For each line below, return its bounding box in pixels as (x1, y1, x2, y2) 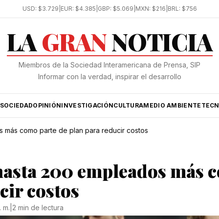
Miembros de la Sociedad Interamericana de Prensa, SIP (19, 61, 200, 69)
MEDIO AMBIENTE (143, 102, 201, 109)
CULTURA (113, 102, 144, 109)
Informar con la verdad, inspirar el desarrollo (38, 72, 181, 81)
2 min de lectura (12, 203, 64, 212)
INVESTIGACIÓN (61, 102, 114, 109)
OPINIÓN (33, 102, 62, 109)
